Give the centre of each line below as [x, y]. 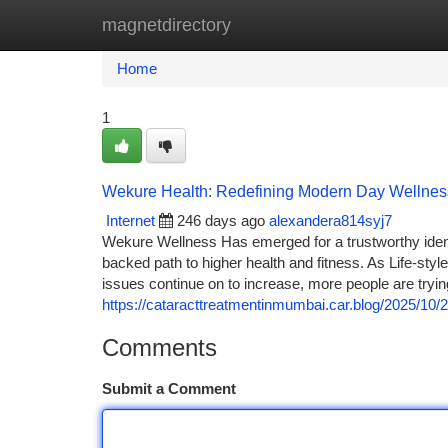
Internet [130, 220]
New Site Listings [258, 24]
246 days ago [221, 220]
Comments [159, 347]
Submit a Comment [169, 388]
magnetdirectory [166, 25]
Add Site [372, 24]
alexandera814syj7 [330, 220]
